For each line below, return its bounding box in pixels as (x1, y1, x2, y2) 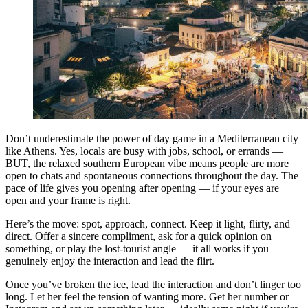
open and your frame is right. (5, 195, 131, 207)
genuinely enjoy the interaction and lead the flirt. (5, 255, 214, 267)
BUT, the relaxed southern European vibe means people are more (5, 157, 289, 170)
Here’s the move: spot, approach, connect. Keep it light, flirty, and (5, 218, 290, 230)
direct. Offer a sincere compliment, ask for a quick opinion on (5, 230, 272, 243)
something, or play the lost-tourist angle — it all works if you (5, 243, 269, 255)
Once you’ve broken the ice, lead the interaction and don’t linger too (5, 278, 301, 291)
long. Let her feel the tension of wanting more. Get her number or (5, 291, 289, 303)
